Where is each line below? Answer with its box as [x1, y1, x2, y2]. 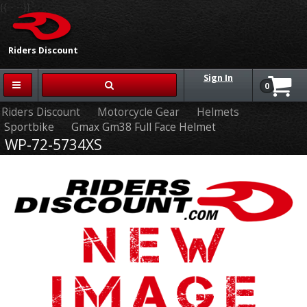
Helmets [197, 105, 239, 119]
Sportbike [4, 120, 54, 134]
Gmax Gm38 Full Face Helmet [71, 120, 216, 134]
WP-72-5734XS [5, 135, 102, 154]
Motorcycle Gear [97, 105, 180, 119]
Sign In [204, 72, 233, 84]
